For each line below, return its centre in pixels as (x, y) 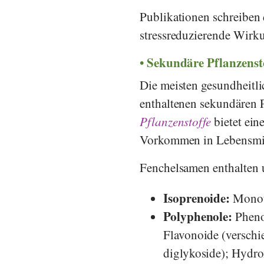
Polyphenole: (199, 216)
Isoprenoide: (198, 198)
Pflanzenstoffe (176, 121)
